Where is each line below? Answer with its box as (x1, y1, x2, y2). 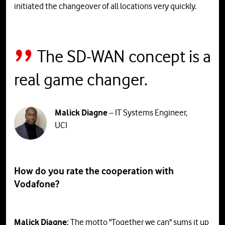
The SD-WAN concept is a (37, 46, 211, 67)
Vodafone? (14, 178, 59, 190)
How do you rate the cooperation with (14, 165, 174, 177)
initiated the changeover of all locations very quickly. (14, 1, 196, 12)
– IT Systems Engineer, (107, 107, 188, 118)
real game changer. (14, 69, 148, 90)
